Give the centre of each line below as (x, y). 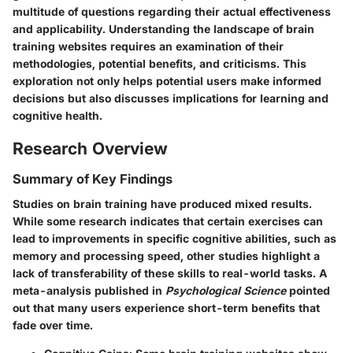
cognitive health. (58, 115)
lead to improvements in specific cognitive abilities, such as (175, 239)
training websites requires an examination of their (148, 46)
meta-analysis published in (89, 291)
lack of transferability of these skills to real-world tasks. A (170, 273)
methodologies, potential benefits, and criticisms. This (160, 63)
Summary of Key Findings (93, 179)
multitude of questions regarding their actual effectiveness (172, 11)
